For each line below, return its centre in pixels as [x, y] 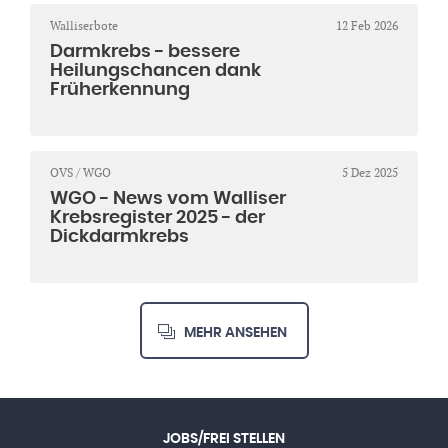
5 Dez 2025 [370, 173]
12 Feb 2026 [367, 26]
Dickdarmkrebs [119, 237]
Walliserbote [84, 26]
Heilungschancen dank [155, 71]
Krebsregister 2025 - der [157, 218]
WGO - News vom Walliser [168, 199]
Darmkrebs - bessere [145, 52]
